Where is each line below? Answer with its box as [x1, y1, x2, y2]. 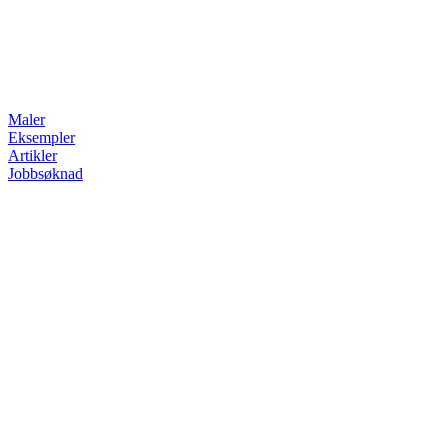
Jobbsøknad [8, 165, 83, 183]
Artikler [8, 147, 57, 165]
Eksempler [8, 129, 75, 147]
